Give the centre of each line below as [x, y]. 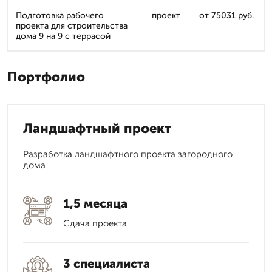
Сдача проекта [95, 223]
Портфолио [46, 77]
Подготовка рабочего [60, 15]
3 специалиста [107, 263]
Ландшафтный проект [97, 128]
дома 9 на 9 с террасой [63, 36]
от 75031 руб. [226, 15]
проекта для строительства [72, 26]
